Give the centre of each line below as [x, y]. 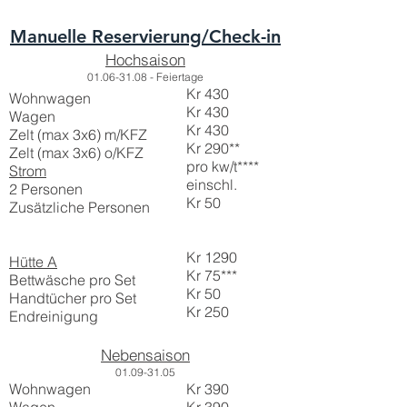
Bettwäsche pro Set [72, 280]
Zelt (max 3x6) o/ [63, 153]
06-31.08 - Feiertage [153, 77]
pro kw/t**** [223, 166]
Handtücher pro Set [73, 298]
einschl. [212, 184]
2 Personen [46, 189]
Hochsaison [145, 60]
